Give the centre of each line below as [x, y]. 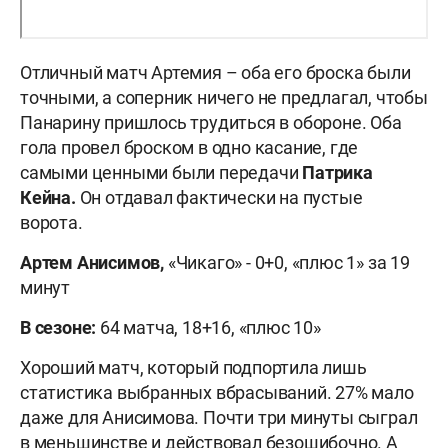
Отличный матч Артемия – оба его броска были [215, 73]
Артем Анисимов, [94, 263]
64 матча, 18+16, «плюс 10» [208, 328]
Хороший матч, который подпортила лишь [193, 368]
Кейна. [50, 198]
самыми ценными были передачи [161, 173]
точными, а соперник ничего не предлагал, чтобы [224, 98]
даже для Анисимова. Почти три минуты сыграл [219, 418]
